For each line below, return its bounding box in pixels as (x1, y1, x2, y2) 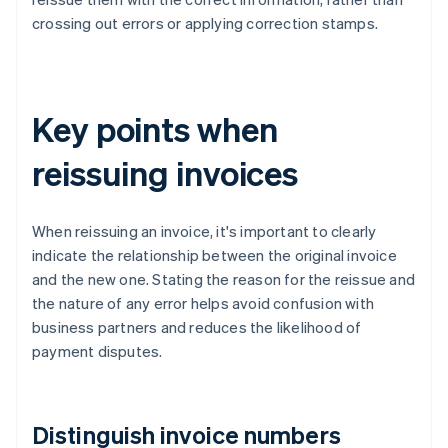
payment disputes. (32, 341, 163, 362)
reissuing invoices (32, 151, 299, 195)
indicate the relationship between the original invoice (32, 245, 397, 266)
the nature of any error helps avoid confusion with (32, 293, 375, 314)
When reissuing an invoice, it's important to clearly (32, 221, 377, 242)
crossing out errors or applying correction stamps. (32, 13, 379, 34)
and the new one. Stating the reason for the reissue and (32, 269, 416, 290)
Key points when (32, 107, 278, 151)
